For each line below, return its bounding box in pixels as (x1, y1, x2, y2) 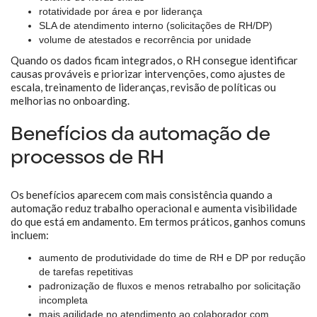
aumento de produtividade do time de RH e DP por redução (39, 252, 306, 263)
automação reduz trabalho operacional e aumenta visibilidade (11, 202, 297, 214)
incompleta (39, 294, 88, 306)
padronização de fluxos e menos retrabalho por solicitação (39, 280, 301, 292)
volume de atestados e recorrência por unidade (39, 34, 251, 45)
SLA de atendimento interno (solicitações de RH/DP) (39, 20, 272, 31)
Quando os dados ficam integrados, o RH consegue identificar (11, 54, 298, 67)
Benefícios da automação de (11, 126, 270, 146)
